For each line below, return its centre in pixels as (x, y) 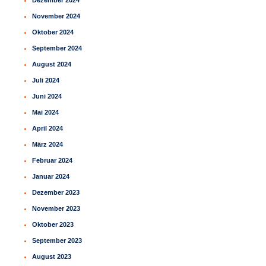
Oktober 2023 (53, 225)
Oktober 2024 (53, 32)
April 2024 (48, 129)
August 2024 (52, 64)
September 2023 (57, 241)
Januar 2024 (51, 177)
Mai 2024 (46, 113)
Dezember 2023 (56, 193)
